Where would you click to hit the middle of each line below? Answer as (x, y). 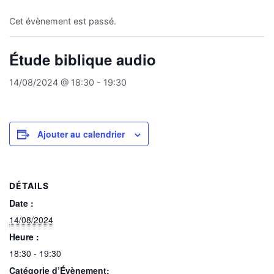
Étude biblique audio (83, 60)
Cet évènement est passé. (63, 21)
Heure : (24, 237)
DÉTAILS (29, 186)
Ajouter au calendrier (81, 134)
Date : (21, 203)
